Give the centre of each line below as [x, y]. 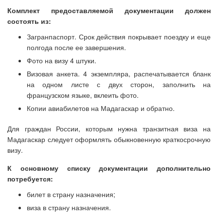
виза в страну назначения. [69, 207]
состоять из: [29, 21]
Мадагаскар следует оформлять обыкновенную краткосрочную [109, 139]
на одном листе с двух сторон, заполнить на [119, 84]
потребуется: [30, 179]
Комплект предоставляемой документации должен [109, 10]
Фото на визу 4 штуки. [62, 60]
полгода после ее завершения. [76, 47]
